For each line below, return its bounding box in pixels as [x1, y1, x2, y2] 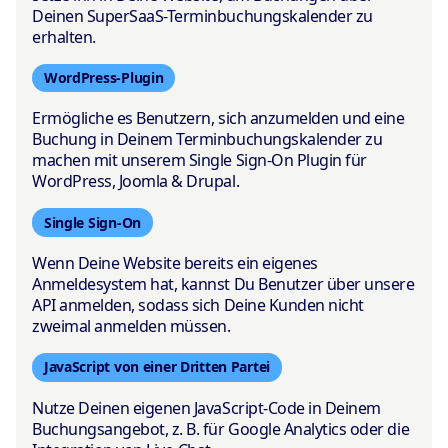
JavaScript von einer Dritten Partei [43, 357, 271, 377]
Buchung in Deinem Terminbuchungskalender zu [32, 128, 383, 151]
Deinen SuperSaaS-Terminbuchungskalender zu [32, 4, 373, 27]
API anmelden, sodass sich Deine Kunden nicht [32, 293, 364, 316]
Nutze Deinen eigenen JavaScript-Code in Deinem [32, 396, 381, 419]
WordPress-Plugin [43, 68, 164, 88]
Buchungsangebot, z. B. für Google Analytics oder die [32, 417, 410, 440]
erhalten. [32, 25, 96, 48]
